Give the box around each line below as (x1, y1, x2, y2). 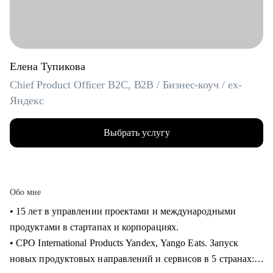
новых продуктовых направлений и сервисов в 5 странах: (10, 253, 255, 264)
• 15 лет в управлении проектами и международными (10, 206, 236, 216)
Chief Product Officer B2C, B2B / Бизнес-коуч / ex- (10, 79, 242, 91)
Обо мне (10, 188, 41, 197)
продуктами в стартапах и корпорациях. (10, 222, 182, 232)
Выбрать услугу (103, 127, 170, 138)
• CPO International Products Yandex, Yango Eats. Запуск (10, 238, 239, 248)
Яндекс (10, 94, 44, 107)
